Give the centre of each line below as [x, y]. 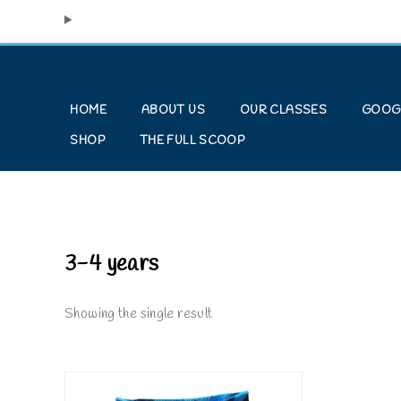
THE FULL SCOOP [192, 141]
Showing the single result [139, 315]
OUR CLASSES [283, 110]
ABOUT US [173, 110]
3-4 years [112, 265]
